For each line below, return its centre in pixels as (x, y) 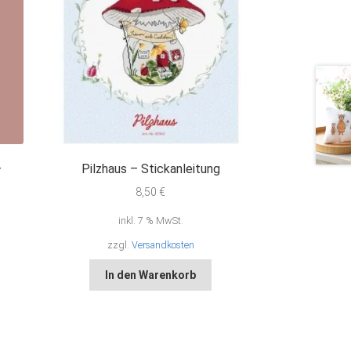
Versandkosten (163, 245)
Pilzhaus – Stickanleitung (150, 169)
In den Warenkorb (151, 275)
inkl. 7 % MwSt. (150, 221)
